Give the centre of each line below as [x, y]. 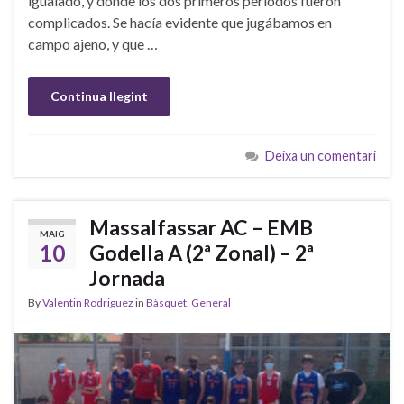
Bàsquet [166, 302]
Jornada [127, 277]
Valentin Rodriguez [88, 302]
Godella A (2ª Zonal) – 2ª [202, 252]
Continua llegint [99, 96]
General [211, 302]
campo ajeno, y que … [93, 43]
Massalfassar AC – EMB [201, 227]
